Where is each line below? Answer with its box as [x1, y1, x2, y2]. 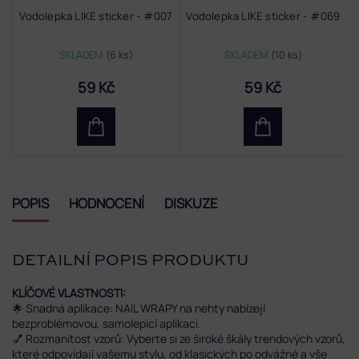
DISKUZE [164, 193, 218, 212]
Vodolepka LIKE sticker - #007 [19, 8, 173, 23]
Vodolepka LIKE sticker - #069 [186, 8, 341, 23]
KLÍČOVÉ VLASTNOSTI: [12, 285, 128, 301]
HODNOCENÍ [69, 193, 144, 212]
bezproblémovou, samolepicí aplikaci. [12, 316, 201, 332]
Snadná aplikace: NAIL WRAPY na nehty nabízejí [23, 301, 265, 317]
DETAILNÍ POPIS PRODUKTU [12, 252, 248, 269]
